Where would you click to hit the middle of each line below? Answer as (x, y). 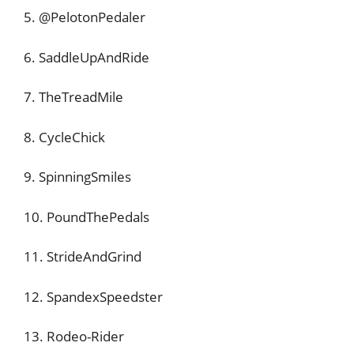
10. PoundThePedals (87, 217)
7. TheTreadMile (73, 97)
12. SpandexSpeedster (93, 296)
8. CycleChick (64, 137)
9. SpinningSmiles (77, 177)
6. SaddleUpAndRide (87, 57)
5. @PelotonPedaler (85, 17)
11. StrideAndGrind (83, 256)
